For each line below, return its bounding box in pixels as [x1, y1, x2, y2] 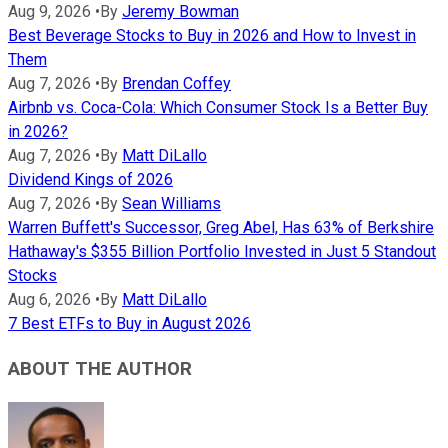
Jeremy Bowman [122, 2, 239, 22]
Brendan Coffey [122, 74, 231, 94]
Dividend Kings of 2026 [8, 170, 173, 190]
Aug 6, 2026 [8, 290, 91, 310]
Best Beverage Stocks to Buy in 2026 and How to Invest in [8, 26, 416, 46]
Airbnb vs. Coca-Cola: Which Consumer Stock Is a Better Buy [8, 98, 428, 118]
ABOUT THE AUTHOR [8, 357, 192, 380]
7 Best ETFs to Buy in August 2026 [8, 314, 251, 334]
